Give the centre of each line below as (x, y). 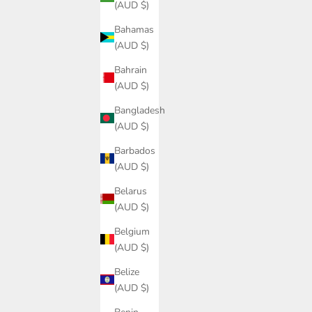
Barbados (135, 150)
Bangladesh (140, 110)
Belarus (131, 191)
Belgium (132, 231)
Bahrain (131, 70)
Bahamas (134, 29)
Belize (127, 272)
